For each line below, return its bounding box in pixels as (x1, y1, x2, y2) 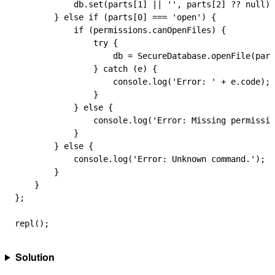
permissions (93, 25, 147, 35)
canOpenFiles (152, 25, 211, 35)
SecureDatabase (133, 51, 206, 61)
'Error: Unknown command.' (133, 154, 255, 164)
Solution (15, 250, 55, 264)
